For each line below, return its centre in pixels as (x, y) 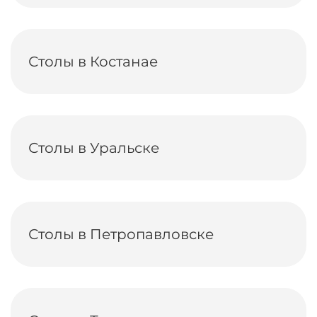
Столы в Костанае (93, 62)
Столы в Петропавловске (121, 234)
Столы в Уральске (94, 148)
